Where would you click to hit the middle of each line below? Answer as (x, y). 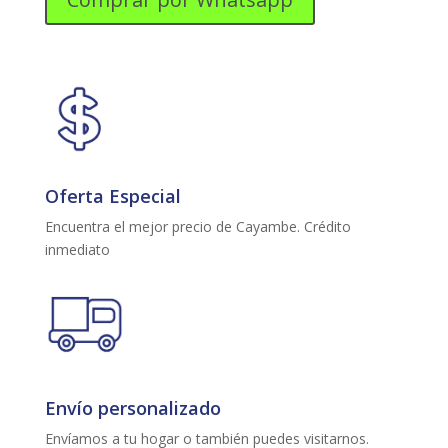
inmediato (77, 249)
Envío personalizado (132, 408)
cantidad (71, 62)
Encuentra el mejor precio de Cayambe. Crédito (197, 226)
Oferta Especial (112, 195)
